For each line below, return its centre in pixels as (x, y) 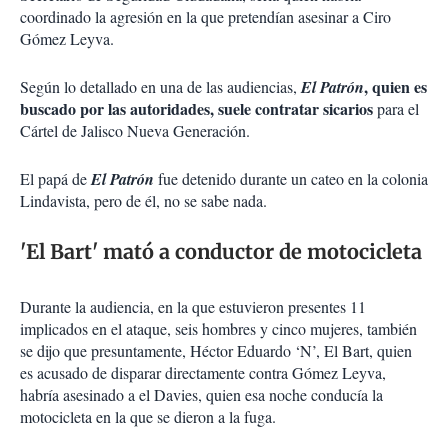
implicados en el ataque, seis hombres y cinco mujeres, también (218, 329)
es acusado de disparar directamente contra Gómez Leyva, (203, 373)
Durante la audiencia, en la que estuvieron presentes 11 (193, 307)
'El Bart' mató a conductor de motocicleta (221, 252)
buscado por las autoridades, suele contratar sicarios (196, 109)
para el (396, 109)
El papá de (55, 179)
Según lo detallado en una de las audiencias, (160, 87)
